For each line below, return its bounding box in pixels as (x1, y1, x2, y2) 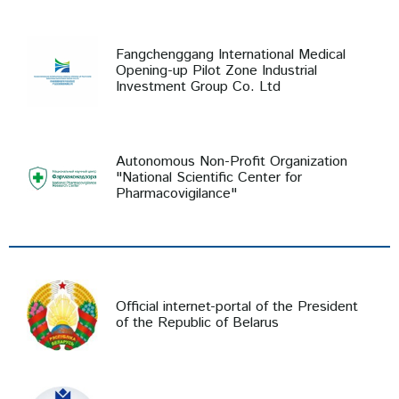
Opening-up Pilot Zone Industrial (116, 61, 317, 81)
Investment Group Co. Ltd (116, 77, 281, 97)
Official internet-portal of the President (116, 297, 358, 317)
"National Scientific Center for (116, 167, 302, 188)
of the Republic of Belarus (116, 313, 279, 333)
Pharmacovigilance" (116, 183, 237, 204)
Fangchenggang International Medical (116, 45, 346, 65)
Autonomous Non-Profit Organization (116, 151, 347, 172)
